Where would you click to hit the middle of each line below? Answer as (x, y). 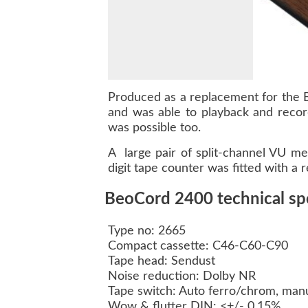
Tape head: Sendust (163, 262)
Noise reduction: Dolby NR (184, 277)
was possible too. (154, 128)
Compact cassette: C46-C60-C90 (200, 246)
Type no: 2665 (148, 231)
